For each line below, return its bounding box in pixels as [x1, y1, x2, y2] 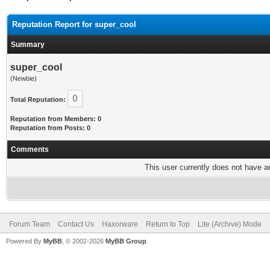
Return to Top [146, 220, 190, 228]
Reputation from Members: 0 [10, 115, 101, 122]
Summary [11, 40, 45, 49]
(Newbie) [10, 75, 37, 82]
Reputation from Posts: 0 [10, 124, 90, 131]
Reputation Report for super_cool [12, 20, 136, 29]
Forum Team [9, 220, 50, 228]
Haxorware [102, 220, 138, 228]
